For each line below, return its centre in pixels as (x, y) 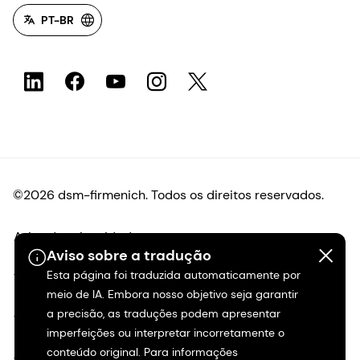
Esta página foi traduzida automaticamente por (173, 275)
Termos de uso (57, 278)
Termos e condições (73, 320)
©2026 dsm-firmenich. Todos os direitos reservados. (168, 194)
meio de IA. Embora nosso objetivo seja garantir (172, 294)
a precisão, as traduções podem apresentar (163, 313)
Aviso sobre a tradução (129, 256)
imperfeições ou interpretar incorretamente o (165, 333)
